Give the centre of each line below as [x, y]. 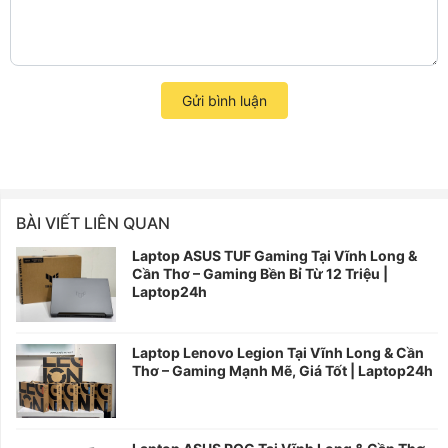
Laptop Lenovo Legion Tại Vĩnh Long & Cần [278, 352]
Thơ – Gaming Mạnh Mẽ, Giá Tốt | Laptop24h [282, 370]
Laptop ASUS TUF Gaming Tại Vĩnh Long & [274, 255]
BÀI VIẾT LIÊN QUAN [93, 222]
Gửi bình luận [224, 100]
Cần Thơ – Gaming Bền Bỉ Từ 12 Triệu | [260, 273]
